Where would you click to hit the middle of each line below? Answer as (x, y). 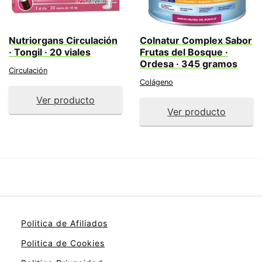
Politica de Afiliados (64, 223)
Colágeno (156, 82)
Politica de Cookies (63, 243)
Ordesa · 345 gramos (189, 64)
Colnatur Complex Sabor (196, 40)
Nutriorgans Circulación (63, 40)
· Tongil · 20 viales (50, 52)
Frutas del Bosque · (184, 52)
